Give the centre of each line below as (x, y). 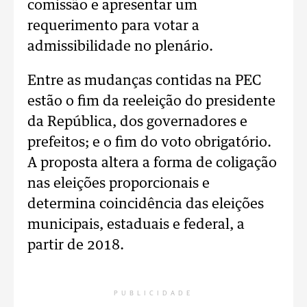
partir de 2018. (76, 245)
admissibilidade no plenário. (120, 47)
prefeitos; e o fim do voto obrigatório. (149, 143)
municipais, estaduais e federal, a (136, 225)
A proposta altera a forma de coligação (152, 163)
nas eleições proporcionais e (119, 184)
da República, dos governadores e (137, 122)
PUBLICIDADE (153, 293)
